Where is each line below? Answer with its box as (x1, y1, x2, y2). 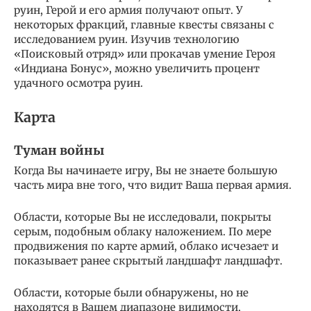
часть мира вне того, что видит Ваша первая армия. (14, 178, 292, 192)
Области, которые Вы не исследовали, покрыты (14, 210, 271, 224)
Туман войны (14, 142, 104, 159)
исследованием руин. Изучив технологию (14, 32, 239, 46)
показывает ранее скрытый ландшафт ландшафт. (14, 254, 283, 268)
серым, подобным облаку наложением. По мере (14, 225, 271, 239)
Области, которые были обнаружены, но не (14, 286, 249, 300)
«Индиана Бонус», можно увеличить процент (14, 61, 260, 75)
